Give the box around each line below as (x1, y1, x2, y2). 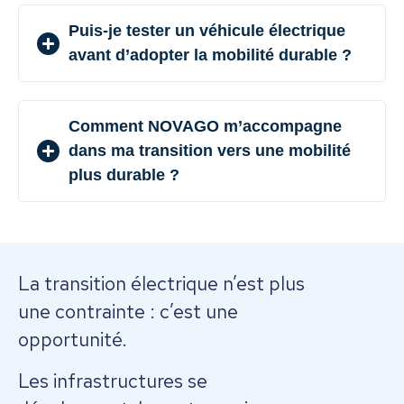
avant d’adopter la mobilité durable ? (69, 46, 352, 65)
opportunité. (18, 327, 127, 353)
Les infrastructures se (18, 368, 207, 393)
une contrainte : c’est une (18, 299, 238, 325)
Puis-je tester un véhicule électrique (69, 22, 345, 41)
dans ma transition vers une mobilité (69, 142, 351, 161)
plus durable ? (69, 166, 179, 185)
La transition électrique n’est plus (18, 271, 305, 297)
